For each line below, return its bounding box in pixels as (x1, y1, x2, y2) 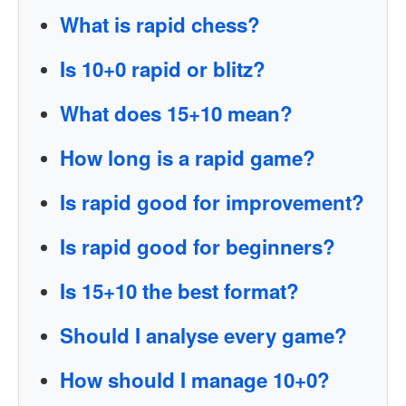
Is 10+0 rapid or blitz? (60, 54, 266, 83)
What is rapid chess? (60, 10, 260, 39)
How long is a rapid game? (60, 143, 315, 172)
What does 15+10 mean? (60, 99, 293, 128)
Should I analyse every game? (60, 321, 347, 350)
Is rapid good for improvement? (60, 188, 364, 217)
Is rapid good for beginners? (60, 232, 335, 261)
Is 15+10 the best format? (60, 276, 299, 305)
